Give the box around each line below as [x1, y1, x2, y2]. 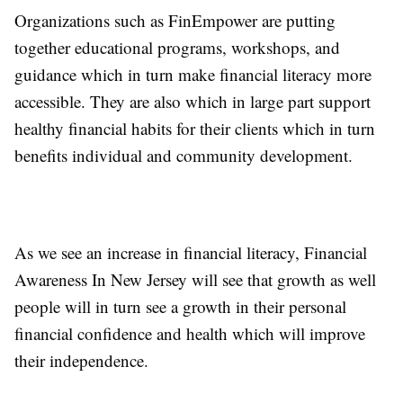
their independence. [14, 348, 148, 372]
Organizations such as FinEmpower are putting [14, 8, 336, 31]
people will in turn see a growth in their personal [14, 294, 346, 318]
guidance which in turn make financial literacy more [14, 62, 372, 85]
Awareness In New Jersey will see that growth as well [14, 267, 376, 291]
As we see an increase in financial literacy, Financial [14, 240, 367, 264]
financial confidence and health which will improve [14, 321, 365, 345]
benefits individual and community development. [14, 143, 353, 166]
